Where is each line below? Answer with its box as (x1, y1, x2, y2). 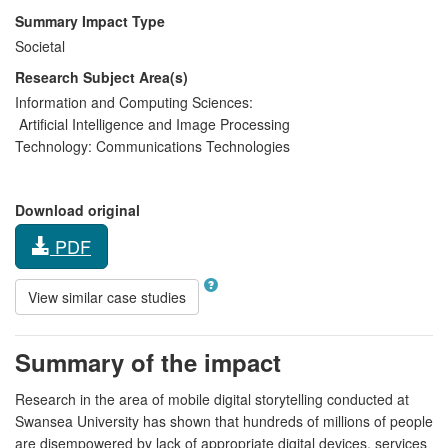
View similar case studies (28, 286, 186, 307)
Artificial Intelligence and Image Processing (15, 113, 290, 134)
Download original (15, 199, 140, 220)
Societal (15, 35, 65, 56)
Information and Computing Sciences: (15, 91, 253, 112)
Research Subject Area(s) (15, 66, 188, 87)
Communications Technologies (92, 135, 290, 156)
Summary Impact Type (15, 10, 165, 31)
